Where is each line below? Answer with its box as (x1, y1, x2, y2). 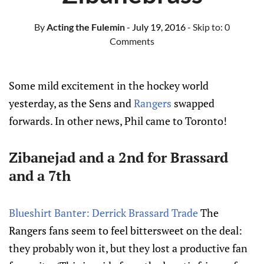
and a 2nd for (75, 148, 170, 167)
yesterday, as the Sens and (9, 96, 134, 110)
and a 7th (9, 166, 71, 185)
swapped (171, 96, 214, 110)
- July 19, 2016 (127, 21, 186, 32)
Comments (110, 35, 154, 47)
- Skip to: (187, 21, 225, 32)
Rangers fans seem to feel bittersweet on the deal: (9, 223, 242, 237)
